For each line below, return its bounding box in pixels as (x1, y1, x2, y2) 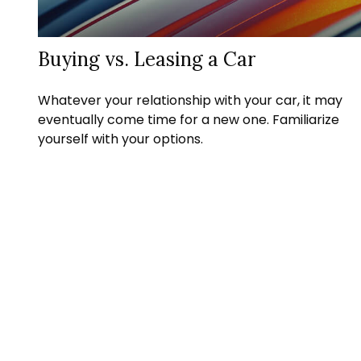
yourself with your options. (37, 129, 203, 148)
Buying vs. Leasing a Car (37, 46, 255, 72)
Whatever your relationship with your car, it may (37, 90, 342, 110)
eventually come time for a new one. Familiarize (37, 110, 339, 129)
